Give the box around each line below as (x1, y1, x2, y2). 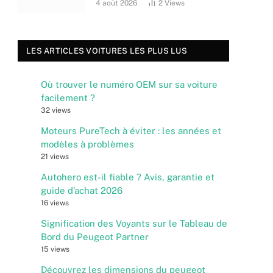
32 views (41, 106, 71, 115)
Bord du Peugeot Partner (41, 232, 149, 242)
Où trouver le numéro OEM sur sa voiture (41, 79, 218, 90)
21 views (41, 152, 69, 161)
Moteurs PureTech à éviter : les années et (41, 126, 221, 136)
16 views (41, 199, 69, 207)
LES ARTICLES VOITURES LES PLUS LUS (26, 46, 187, 55)
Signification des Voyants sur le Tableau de (41, 218, 227, 229)
